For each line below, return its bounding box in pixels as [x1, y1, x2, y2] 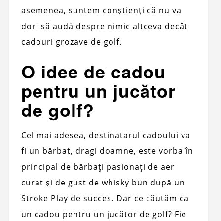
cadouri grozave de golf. [21, 36, 122, 47]
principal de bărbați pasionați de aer [21, 161, 175, 172]
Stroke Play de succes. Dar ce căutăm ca [21, 192, 189, 204]
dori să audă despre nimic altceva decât [21, 20, 188, 32]
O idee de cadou [21, 58, 166, 84]
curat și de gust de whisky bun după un [21, 177, 185, 188]
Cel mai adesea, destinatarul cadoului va [21, 129, 190, 141]
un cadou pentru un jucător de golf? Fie [21, 208, 186, 220]
